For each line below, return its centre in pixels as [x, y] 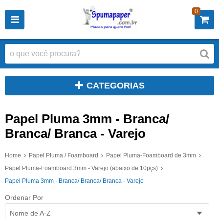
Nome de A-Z [30, 213]
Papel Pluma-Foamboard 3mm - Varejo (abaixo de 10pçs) [81, 168]
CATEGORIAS [116, 86]
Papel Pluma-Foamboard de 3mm [151, 156]
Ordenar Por [24, 197]
